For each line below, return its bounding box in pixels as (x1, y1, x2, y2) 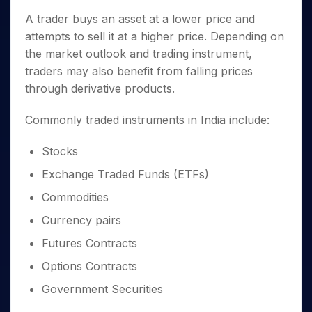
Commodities (42, 190, 109, 204)
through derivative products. (25, 81, 175, 95)
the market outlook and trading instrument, (25, 47, 252, 61)
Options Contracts (42, 259, 137, 273)
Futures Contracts (42, 236, 137, 250)
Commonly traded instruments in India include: (25, 113, 270, 127)
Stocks (42, 144, 78, 158)
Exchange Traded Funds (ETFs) (42, 167, 209, 181)
